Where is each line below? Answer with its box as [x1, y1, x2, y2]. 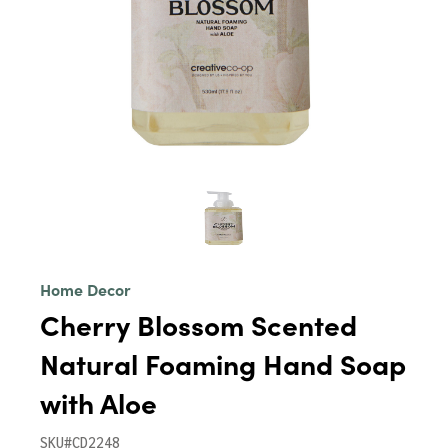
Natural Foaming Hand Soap [40, 343, 406, 383]
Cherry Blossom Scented [40, 304, 357, 344]
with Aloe [40, 382, 157, 422]
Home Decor [40, 278, 131, 300]
